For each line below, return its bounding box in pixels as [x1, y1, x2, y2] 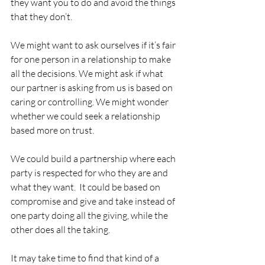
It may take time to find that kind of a [11, 252, 161, 264]
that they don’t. [11, 11, 72, 22]
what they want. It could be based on [11, 181, 162, 193]
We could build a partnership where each [11, 153, 177, 164]
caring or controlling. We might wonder [11, 96, 170, 108]
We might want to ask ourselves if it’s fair [11, 39, 177, 51]
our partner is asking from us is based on [11, 82, 174, 93]
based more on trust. [11, 124, 98, 136]
